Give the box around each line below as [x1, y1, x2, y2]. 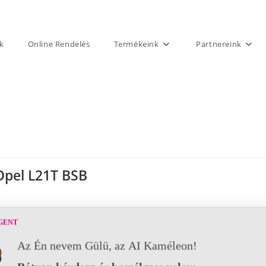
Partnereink [196, 39, 242, 49]
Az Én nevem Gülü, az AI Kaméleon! [17, 239, 197, 252]
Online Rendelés [27, 39, 90, 49]
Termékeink [113, 39, 159, 49]
